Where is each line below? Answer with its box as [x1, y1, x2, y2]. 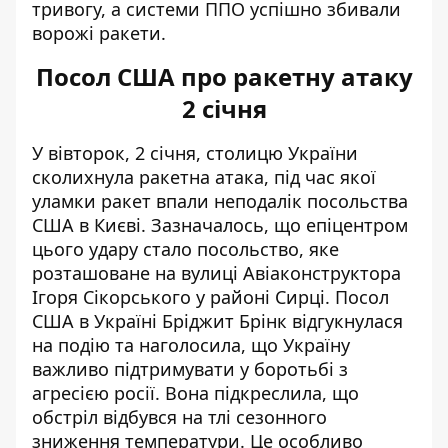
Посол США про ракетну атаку [35, 60, 413, 93]
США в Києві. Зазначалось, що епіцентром [32, 213, 408, 237]
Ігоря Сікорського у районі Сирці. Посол [32, 285, 389, 309]
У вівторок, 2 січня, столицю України [32, 141, 358, 165]
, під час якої [264, 165, 376, 189]
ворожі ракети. [32, 21, 166, 45]
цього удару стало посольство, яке [32, 237, 339, 261]
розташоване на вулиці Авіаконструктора [32, 261, 401, 285]
